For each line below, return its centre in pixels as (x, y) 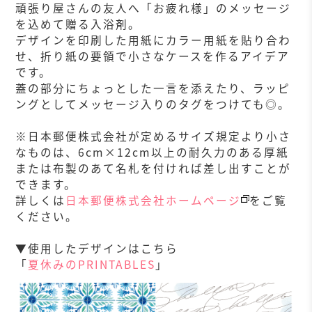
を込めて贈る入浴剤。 (78, 24)
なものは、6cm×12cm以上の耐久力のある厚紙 (153, 152)
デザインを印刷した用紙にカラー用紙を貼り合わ (154, 40)
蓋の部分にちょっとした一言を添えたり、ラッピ (153, 88)
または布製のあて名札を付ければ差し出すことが (154, 168)
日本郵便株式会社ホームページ (154, 200)
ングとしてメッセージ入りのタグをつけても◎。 (153, 104)
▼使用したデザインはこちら (97, 248)
